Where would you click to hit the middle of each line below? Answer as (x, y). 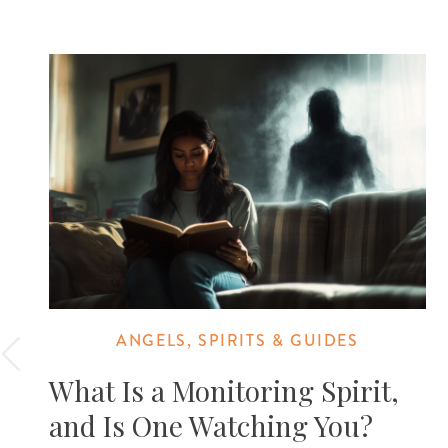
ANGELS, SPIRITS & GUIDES (237, 340)
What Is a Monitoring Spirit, (224, 390)
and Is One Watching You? (211, 425)
